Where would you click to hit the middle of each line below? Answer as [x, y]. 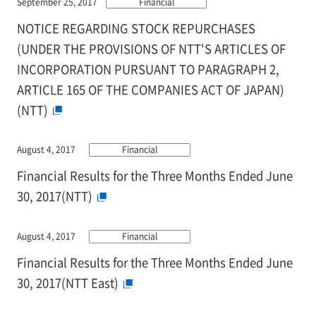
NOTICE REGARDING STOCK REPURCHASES [136, 28]
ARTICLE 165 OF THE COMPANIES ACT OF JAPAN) [150, 89]
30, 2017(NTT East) [67, 283]
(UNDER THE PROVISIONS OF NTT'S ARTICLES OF [151, 48]
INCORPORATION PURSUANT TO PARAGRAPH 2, [148, 69]
